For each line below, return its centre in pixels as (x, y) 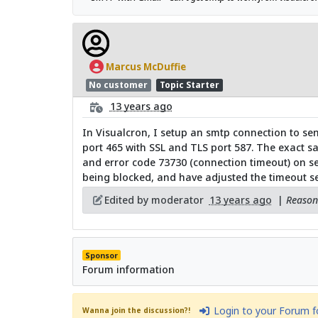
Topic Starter (189, 84)
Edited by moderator (157, 200)
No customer (119, 84)
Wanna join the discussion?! (137, 311)
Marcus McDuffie (144, 66)
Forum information (128, 269)
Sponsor (101, 255)
